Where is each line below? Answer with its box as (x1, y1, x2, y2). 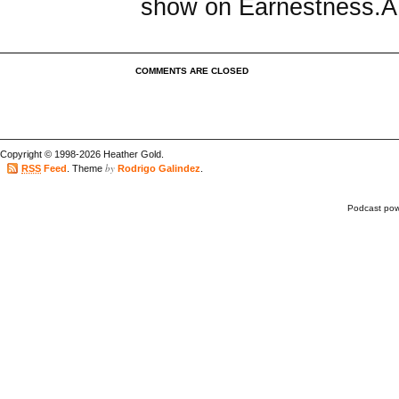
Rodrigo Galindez (118, 163, 200, 175)
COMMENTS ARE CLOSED (135, 66, 248, 76)
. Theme (67, 163, 105, 175)
